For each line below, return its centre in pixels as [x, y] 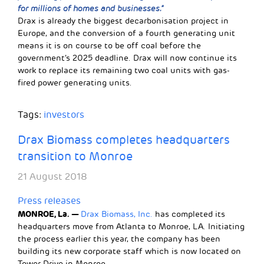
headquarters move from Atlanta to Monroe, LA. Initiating [131, 227]
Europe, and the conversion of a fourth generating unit [126, 34]
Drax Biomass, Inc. [117, 214]
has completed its [189, 214]
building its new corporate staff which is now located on [129, 252]
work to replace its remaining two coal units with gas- [124, 71]
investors [64, 115]
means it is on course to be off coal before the [109, 46]
